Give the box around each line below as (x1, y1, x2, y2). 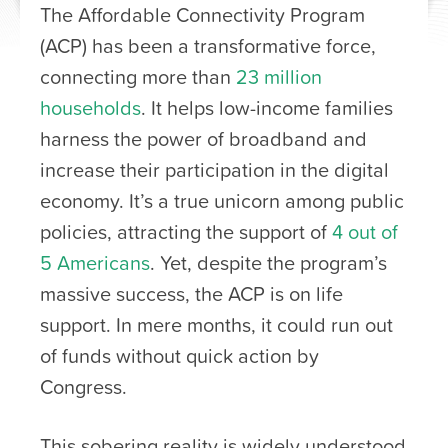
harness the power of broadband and (40, 123, 367, 154)
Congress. (40, 371, 127, 402)
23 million (236, 61, 322, 92)
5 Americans (40, 247, 150, 278)
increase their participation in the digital (40, 154, 389, 185)
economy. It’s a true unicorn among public (40, 185, 404, 216)
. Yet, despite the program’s (150, 247, 387, 278)
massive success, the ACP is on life (40, 278, 343, 309)
